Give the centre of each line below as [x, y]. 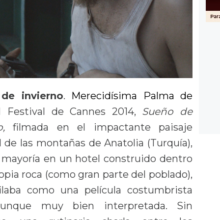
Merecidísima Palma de [132, 96]
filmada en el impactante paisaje [98, 127]
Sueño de [167, 112]
